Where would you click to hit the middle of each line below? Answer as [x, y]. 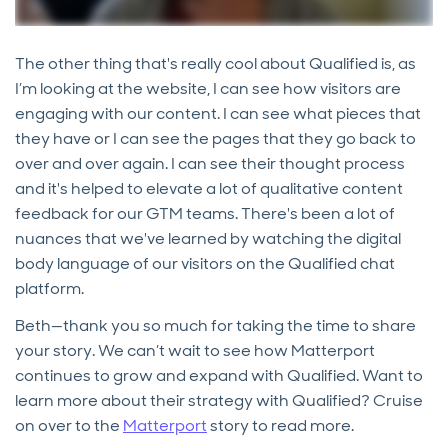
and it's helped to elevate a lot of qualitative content [209, 188]
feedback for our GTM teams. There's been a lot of [205, 213]
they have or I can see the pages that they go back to [215, 138]
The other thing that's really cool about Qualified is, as [215, 63]
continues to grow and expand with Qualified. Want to [219, 375]
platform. [49, 288]
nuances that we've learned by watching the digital [208, 238]
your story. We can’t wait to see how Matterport [195, 350]
